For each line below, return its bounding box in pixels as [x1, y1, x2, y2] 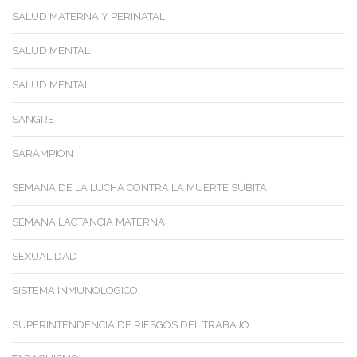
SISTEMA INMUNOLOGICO [12, 284, 138, 296]
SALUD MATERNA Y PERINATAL [12, 10, 165, 22]
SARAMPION [12, 147, 73, 159]
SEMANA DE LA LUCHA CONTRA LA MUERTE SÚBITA [12, 181, 267, 194]
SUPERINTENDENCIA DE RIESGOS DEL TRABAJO [12, 318, 249, 331]
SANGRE [12, 112, 54, 125]
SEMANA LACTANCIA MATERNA [12, 215, 165, 228]
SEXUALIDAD [12, 249, 77, 262]
